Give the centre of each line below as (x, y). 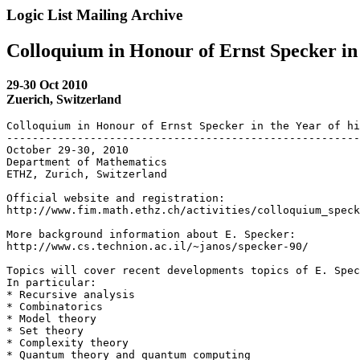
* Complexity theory (67, 342)
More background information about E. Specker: (151, 234)
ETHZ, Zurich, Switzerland (87, 174)
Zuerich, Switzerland (64, 99)
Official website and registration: (116, 198)
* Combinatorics (55, 306)
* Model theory (51, 318)
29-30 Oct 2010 (47, 84)
